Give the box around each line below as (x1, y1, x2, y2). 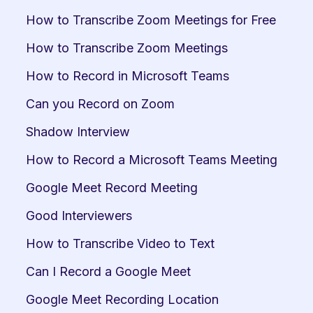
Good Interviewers (26, 208, 132, 223)
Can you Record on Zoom (26, 96, 175, 111)
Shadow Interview (26, 124, 130, 139)
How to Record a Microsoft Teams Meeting (26, 152, 277, 167)
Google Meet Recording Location (26, 292, 219, 307)
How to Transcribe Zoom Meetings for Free (26, 13, 276, 27)
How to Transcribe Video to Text (26, 236, 214, 251)
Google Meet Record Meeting (26, 180, 198, 195)
